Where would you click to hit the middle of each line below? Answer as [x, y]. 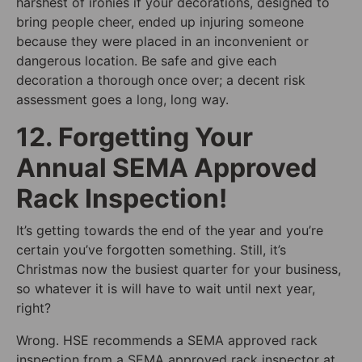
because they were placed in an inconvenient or [162, 41]
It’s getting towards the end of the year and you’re [170, 230]
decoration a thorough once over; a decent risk [161, 80]
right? [34, 307]
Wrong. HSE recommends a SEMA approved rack [167, 340]
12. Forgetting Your [135, 137]
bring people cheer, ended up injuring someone [160, 21]
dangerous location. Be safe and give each [146, 60]
